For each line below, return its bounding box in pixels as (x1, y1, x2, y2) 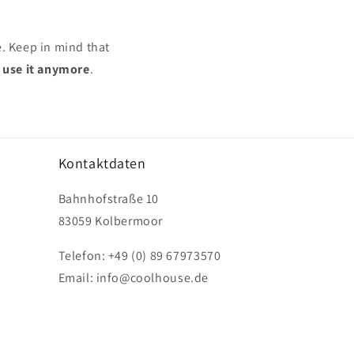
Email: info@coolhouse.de (58, 269, 209, 287)
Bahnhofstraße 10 (58, 190, 160, 208)
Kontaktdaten (58, 154, 146, 173)
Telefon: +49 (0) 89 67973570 (58, 247, 221, 265)
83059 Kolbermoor (58, 213, 164, 230)
